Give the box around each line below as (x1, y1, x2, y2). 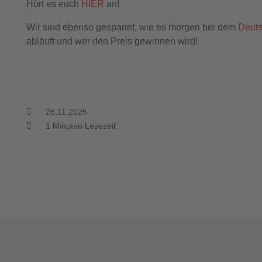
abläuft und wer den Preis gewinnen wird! (26, 36, 198, 46)
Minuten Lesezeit (50, 120, 116, 130)
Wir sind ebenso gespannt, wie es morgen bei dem (26, 22, 239, 32)
